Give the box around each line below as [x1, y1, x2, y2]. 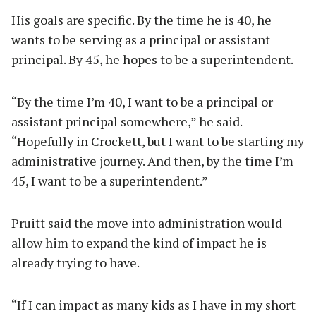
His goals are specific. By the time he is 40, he [11, 11, 272, 29]
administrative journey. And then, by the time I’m [11, 152, 293, 170]
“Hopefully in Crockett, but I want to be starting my [11, 133, 304, 150]
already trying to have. [11, 254, 140, 272]
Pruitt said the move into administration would [11, 214, 282, 232]
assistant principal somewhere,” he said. [11, 113, 242, 130]
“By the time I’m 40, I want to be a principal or [11, 93, 273, 111]
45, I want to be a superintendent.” [11, 172, 208, 190]
